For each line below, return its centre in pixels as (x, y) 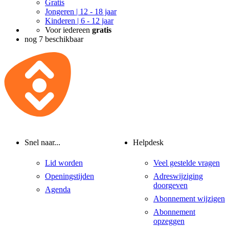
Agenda (58, 189)
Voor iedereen (68, 30)
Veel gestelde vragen (187, 163)
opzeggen (169, 221)
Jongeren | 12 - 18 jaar (81, 12)
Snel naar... (42, 143)
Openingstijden (70, 176)
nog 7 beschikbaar (54, 39)
